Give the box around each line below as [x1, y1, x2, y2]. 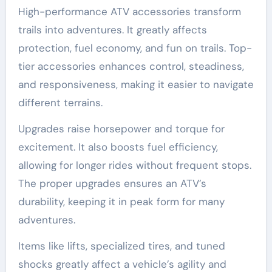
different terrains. [18, 95, 103, 109]
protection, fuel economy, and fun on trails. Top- [18, 41, 252, 55]
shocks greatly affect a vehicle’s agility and [18, 257, 226, 271]
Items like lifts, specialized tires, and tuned [18, 239, 225, 253]
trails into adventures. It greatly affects [18, 22, 207, 36]
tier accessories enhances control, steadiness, [18, 59, 244, 73]
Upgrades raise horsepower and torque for [18, 121, 225, 135]
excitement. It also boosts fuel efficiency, [18, 140, 218, 154]
